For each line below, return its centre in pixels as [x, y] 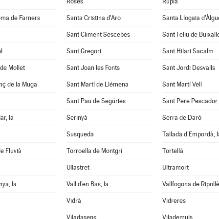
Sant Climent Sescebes [98, 34]
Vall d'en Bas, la [87, 184]
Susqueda [80, 134]
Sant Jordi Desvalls [188, 68]
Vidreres [174, 201]
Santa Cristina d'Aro [93, 18]
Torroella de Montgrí [94, 151]
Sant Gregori [84, 51]
